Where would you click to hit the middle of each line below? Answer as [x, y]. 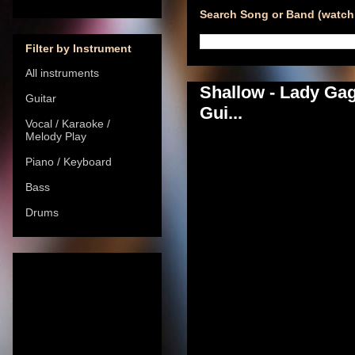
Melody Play [56, 136]
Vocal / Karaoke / [68, 123]
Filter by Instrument [78, 48]
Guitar [41, 98]
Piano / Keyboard [69, 161]
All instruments [62, 73]
